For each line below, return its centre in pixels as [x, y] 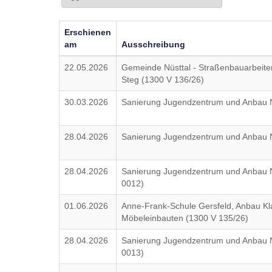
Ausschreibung [154, 44]
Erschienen [88, 32]
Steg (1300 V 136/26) [163, 80]
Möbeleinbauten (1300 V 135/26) [185, 218]
